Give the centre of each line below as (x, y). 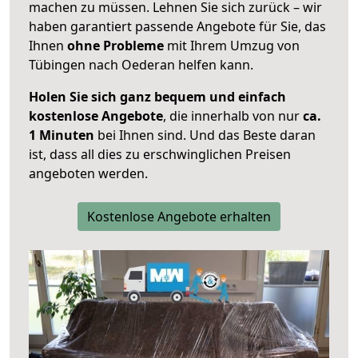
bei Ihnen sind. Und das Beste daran (205, 135)
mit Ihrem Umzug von (232, 46)
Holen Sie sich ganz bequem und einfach (157, 97)
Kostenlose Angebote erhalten (179, 217)
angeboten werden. (88, 174)
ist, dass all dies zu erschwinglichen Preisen (160, 155)
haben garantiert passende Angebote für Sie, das (177, 27)
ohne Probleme (115, 46)
